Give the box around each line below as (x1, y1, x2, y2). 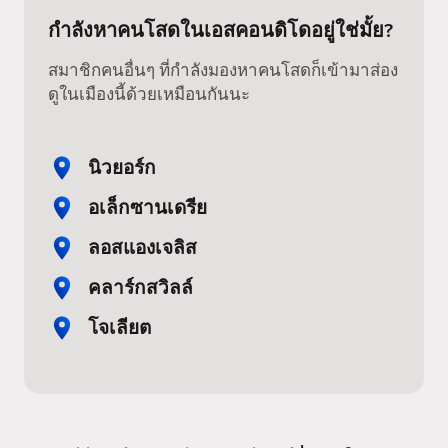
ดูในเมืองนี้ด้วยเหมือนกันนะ (48, 82, 250, 106)
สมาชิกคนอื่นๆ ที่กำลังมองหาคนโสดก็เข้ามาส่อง (48, 58, 398, 82)
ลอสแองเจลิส (88, 233, 197, 261)
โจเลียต (88, 313, 151, 341)
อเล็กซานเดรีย (88, 193, 207, 221)
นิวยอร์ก (88, 153, 156, 181)
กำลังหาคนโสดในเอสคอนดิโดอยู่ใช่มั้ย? (48, 15, 393, 44)
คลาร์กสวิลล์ (88, 273, 193, 301)
